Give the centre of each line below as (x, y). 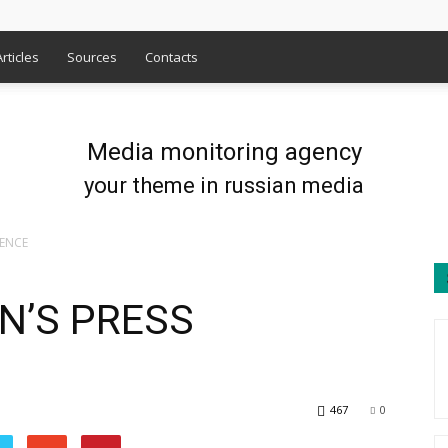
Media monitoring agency (224, 152)
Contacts (171, 57)
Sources (92, 57)
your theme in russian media (224, 185)
